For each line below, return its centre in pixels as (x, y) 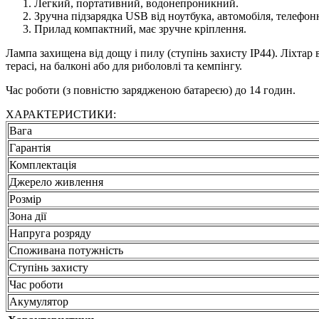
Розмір (25, 199)
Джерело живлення (56, 182)
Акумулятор (39, 301)
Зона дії (28, 216)
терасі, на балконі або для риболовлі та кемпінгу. (124, 66)
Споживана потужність (66, 250)
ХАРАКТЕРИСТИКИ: (61, 114)
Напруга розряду (50, 233)
